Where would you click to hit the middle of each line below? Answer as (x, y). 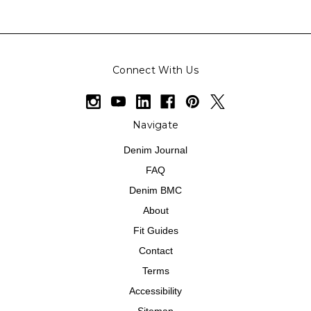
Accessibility (155, 291)
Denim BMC (155, 191)
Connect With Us (155, 70)
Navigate (155, 125)
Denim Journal (155, 150)
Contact (155, 251)
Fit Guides (155, 231)
